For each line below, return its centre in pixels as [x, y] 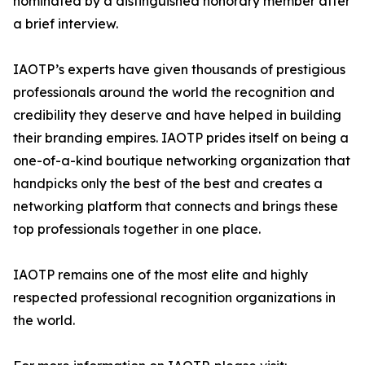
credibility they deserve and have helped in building [177, 115]
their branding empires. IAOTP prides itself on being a [181, 138]
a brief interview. [66, 24]
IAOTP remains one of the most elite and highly [161, 275]
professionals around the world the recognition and [174, 92]
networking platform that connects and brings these [176, 207]
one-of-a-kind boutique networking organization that [182, 161]
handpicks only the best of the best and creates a [168, 184]
